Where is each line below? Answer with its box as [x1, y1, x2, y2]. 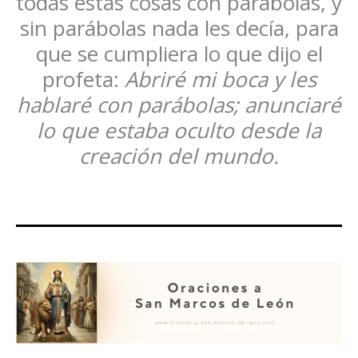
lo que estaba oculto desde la [37, 116, 321, 145]
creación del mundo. [79, 141, 279, 171]
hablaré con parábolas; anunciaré [17, 90, 341, 120]
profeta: [42, 65, 125, 94]
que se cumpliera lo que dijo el [35, 39, 323, 69]
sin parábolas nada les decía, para [19, 14, 339, 43]
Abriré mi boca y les [124, 65, 316, 94]
